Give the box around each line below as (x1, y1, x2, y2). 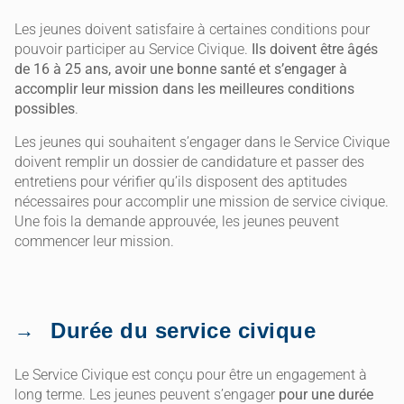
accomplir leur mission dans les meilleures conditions (14, 80, 354, 98)
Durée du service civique (50, 317, 316, 343)
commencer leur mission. (14, 232, 174, 250)
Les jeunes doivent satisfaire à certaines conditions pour (14, 21, 370, 39)
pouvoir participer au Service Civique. (14, 41, 252, 59)
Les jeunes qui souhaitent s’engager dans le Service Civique (14, 133, 390, 151)
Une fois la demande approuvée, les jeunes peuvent (14, 212, 339, 230)
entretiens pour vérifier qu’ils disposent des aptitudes (14, 172, 347, 190)
